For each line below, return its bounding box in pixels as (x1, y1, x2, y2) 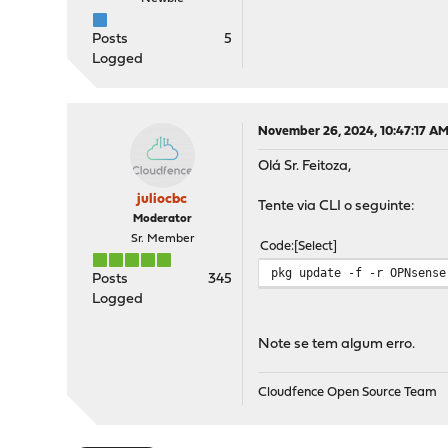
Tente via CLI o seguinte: (258, 199, 416, 214)
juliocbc (137, 192, 188, 207)
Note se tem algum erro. (258, 337, 416, 352)
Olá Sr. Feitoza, (258, 159, 352, 174)
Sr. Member (130, 233, 194, 245)
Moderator (132, 213, 192, 225)
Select (298, 240, 334, 253)
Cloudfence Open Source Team (258, 386, 438, 399)
